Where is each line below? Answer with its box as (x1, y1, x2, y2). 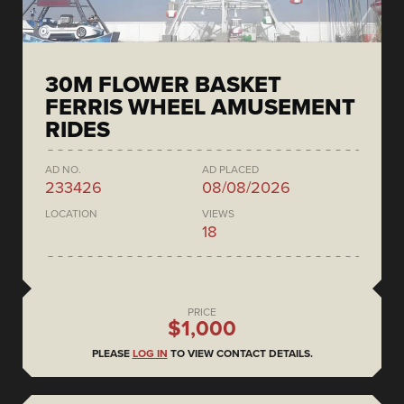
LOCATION (45, 207, 97, 220)
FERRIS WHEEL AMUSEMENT (45, 93, 355, 121)
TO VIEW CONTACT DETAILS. (167, 346, 313, 360)
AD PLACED (202, 162, 259, 176)
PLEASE (91, 346, 133, 360)
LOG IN (132, 346, 168, 360)
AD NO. (45, 162, 81, 176)
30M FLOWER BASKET (45, 70, 281, 98)
